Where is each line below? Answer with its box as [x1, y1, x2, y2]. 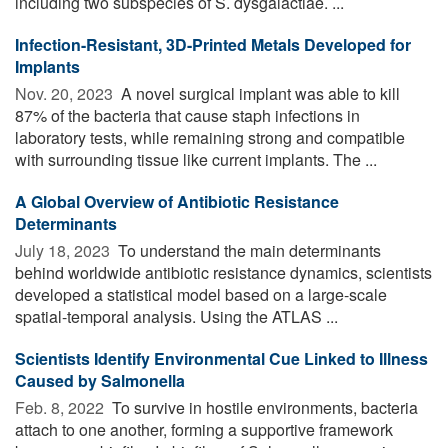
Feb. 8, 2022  [15, 396, 108, 420]
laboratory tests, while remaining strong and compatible [15, 126, 405, 150]
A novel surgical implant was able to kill [117, 82, 400, 106]
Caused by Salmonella [15, 369, 185, 393]
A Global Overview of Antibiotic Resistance [15, 190, 339, 214]
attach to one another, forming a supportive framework [15, 418, 393, 442]
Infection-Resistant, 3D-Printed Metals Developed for [15, 33, 411, 57]
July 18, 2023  [15, 239, 114, 263]
